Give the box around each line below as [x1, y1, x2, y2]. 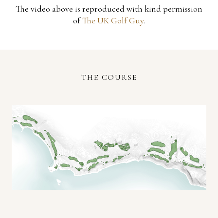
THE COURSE [81, 73, 137, 82]
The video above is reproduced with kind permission [16, 3, 202, 14]
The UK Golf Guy [82, 15, 144, 26]
